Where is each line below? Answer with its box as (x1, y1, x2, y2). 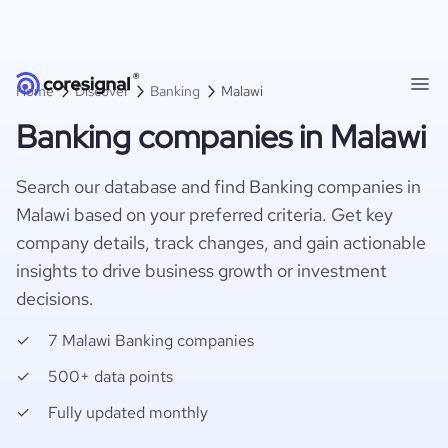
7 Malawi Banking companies (48, 330, 254, 351)
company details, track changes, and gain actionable (16, 231, 426, 254)
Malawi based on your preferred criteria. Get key (16, 203, 393, 226)
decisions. (16, 287, 94, 310)
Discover (75, 82, 129, 100)
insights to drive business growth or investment (16, 259, 387, 282)
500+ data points (48, 366, 173, 387)
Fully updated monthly (48, 402, 208, 423)
